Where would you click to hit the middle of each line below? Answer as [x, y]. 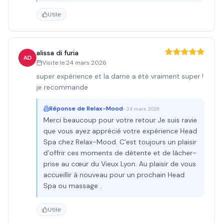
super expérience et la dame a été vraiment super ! [120, 76]
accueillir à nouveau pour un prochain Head [114, 175]
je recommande [62, 87]
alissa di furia [57, 53]
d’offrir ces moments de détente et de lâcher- [120, 153]
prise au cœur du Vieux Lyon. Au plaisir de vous [120, 164]
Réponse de [68, 109]
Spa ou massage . [72, 186]
